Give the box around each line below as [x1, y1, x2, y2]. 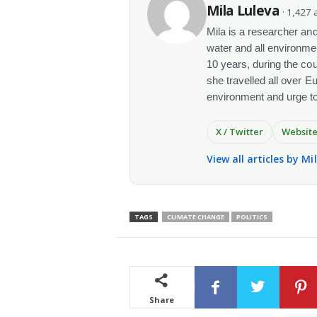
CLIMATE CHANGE [166, 212, 224, 221]
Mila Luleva [206, 1, 279, 20]
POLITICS [236, 212, 267, 221]
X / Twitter [215, 125, 263, 138]
